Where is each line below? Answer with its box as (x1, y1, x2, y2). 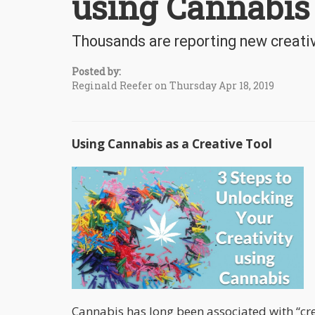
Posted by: (72, 64, 121, 78)
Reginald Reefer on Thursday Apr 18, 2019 (72, 78, 274, 92)
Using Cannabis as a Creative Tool (72, 135, 272, 152)
